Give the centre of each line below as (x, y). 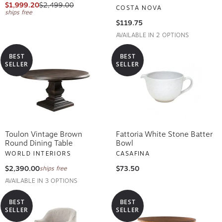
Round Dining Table (39, 141)
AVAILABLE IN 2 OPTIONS (152, 33)
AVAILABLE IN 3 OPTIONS (41, 179)
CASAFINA (133, 152)
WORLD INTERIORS (38, 152)
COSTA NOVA (139, 6)
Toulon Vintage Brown (44, 133)
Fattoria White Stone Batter (164, 133)
